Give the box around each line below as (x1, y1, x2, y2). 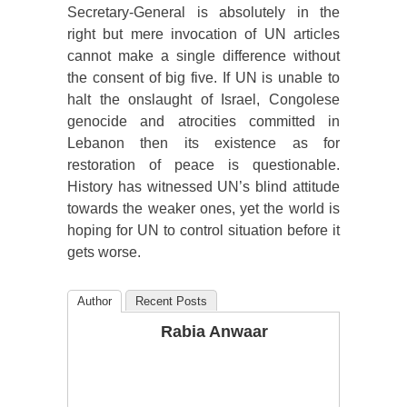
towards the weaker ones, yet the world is (67, 201, 340, 217)
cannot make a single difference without (67, 48, 340, 65)
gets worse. (67, 244, 141, 261)
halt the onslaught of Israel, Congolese (67, 92, 340, 108)
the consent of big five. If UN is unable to (67, 70, 340, 86)
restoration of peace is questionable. (67, 157, 340, 174)
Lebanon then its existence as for (67, 135, 340, 152)
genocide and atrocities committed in (67, 114, 340, 130)
